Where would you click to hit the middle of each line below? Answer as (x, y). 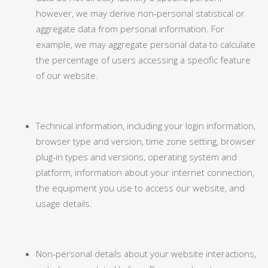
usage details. (64, 203)
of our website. (67, 75)
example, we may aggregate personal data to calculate (146, 44)
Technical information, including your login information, (146, 126)
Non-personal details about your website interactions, (146, 254)
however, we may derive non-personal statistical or (140, 13)
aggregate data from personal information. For (130, 29)
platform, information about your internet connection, (145, 172)
